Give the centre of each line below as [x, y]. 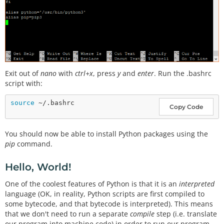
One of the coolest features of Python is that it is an [92, 183]
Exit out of [23, 73]
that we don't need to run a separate [67, 213]
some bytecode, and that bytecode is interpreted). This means [109, 203]
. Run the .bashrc [183, 73]
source [22, 103]
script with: [24, 83]
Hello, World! [38, 167]
